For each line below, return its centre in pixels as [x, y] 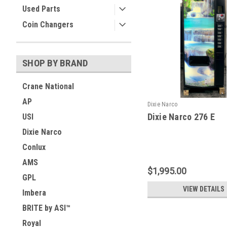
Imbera [34, 193]
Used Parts [41, 9]
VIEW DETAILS [203, 189]
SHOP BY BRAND [55, 63]
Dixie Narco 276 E [181, 117]
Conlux [34, 147]
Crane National [48, 86]
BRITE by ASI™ [46, 208]
